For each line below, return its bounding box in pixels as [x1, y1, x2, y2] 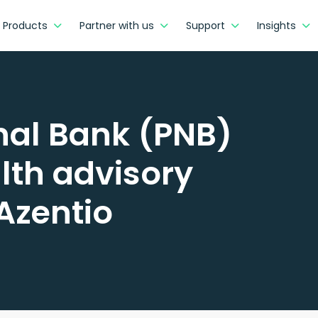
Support [185, 18, 225, 33]
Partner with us [79, 18, 154, 33]
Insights [256, 18, 296, 33]
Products [2, 18, 48, 33]
